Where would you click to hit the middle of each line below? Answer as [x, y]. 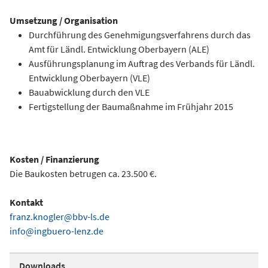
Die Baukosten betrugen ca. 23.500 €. [83, 173]
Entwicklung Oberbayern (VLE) [89, 78]
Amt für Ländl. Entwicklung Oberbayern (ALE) [119, 49]
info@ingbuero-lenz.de [57, 231]
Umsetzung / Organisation [64, 20]
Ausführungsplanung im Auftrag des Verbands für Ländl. [142, 63]
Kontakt [26, 202]
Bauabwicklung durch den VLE [89, 92]
